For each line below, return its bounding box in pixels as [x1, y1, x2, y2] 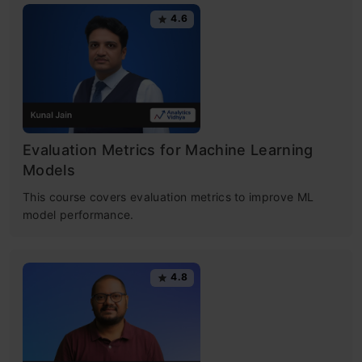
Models [23, 161, 75, 179]
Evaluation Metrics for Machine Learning [23, 141, 314, 158]
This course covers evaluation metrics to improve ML [23, 189, 314, 204]
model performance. [23, 207, 134, 221]
